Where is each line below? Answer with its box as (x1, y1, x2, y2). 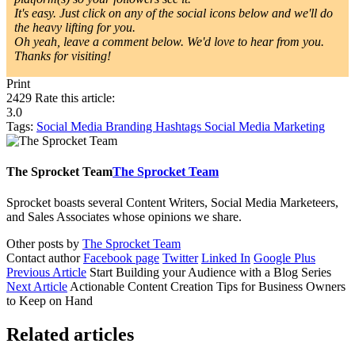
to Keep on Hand (6, 294, 93, 308)
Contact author (6, 251, 80, 265)
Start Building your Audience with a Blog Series (90, 265, 331, 280)
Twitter (162, 251, 198, 265)
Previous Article (6, 265, 86, 280)
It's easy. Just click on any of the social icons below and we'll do (14, 6, 333, 20)
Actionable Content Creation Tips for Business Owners (70, 280, 345, 294)
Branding (105, 119, 155, 133)
